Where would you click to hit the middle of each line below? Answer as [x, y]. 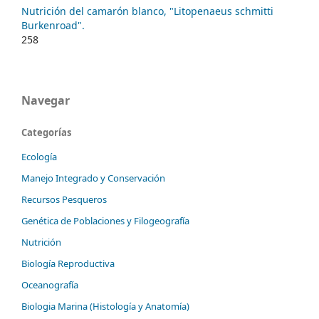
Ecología [39, 157]
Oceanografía [50, 284]
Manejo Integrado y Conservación [93, 178]
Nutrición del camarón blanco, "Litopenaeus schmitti [147, 11]
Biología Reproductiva [68, 263]
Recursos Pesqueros [64, 199]
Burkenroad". [53, 26]
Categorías [46, 133]
